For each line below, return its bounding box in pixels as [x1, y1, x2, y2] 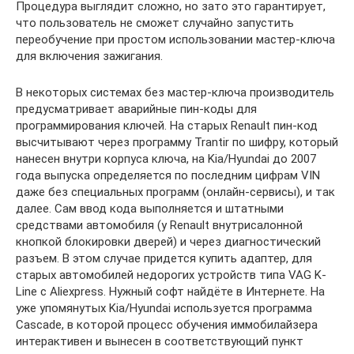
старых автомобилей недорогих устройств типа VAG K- [16, 267, 326, 282]
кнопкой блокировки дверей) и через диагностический [16, 234, 321, 249]
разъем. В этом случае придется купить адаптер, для [16, 250, 312, 265]
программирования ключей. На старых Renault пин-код [16, 118, 318, 133]
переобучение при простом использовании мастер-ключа [16, 32, 335, 47]
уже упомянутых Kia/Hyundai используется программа [16, 300, 312, 315]
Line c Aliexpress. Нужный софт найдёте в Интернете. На [16, 284, 325, 299]
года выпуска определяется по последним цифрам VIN [16, 168, 320, 183]
